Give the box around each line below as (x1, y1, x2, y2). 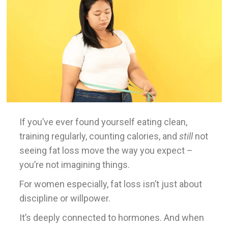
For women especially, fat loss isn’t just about (19, 178, 202, 189)
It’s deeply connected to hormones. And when (19, 212, 204, 223)
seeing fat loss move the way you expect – (19, 145, 193, 156)
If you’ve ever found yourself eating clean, (19, 116, 187, 127)
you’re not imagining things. (19, 159, 130, 170)
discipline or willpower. (19, 192, 112, 204)
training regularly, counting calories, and (19, 130, 179, 141)
